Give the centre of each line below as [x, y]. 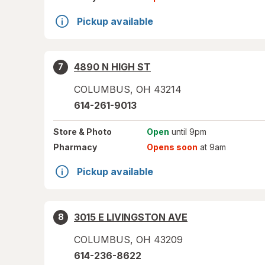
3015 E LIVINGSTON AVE [131, 217]
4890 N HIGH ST [112, 67]
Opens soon [172, 147]
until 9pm [188, 132]
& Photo [94, 132]
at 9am [211, 147]
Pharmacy [75, 147]
